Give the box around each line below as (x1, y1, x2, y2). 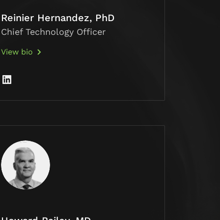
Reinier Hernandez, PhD (1, 12, 115, 24)
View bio (1, 47, 33, 57)
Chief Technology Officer (1, 27, 106, 37)
